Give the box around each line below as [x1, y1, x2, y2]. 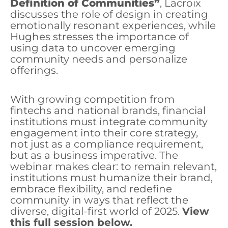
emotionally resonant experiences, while [10, 19, 216, 32]
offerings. [10, 64, 58, 77]
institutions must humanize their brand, [10, 172, 213, 184]
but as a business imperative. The [10, 149, 178, 162]
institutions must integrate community [10, 116, 208, 128]
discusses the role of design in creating [10, 8, 208, 21]
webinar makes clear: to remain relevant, [10, 160, 217, 173]
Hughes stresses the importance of [10, 31, 189, 43]
